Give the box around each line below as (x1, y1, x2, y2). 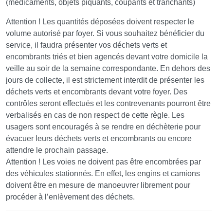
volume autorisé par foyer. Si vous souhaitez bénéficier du (6, 29, 204, 37)
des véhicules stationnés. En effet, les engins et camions (6, 169, 200, 178)
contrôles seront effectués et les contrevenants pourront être (6, 99, 211, 108)
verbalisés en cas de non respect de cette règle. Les (6, 110, 184, 119)
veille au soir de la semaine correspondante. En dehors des (6, 64, 210, 73)
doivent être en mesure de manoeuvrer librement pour (6, 181, 190, 189)
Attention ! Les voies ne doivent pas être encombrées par (6, 157, 201, 166)
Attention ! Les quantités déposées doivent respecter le (6, 17, 194, 26)
